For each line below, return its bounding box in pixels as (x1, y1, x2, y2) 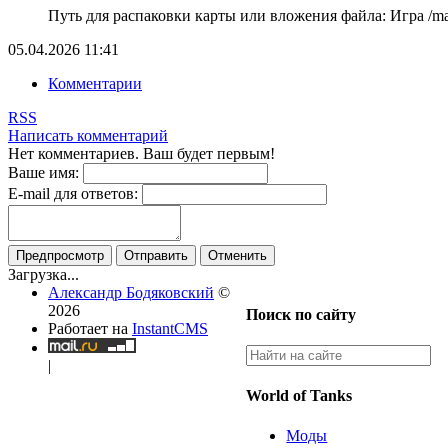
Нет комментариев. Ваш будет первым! (8, 145, 275, 163)
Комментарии (48, 75, 142, 93)
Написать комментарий (8, 127, 168, 145)
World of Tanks (246, 387, 353, 405)
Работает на (48, 320, 132, 338)
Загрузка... (8, 266, 79, 284)
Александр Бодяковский (48, 284, 214, 302)
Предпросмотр (16, 248, 104, 264)
